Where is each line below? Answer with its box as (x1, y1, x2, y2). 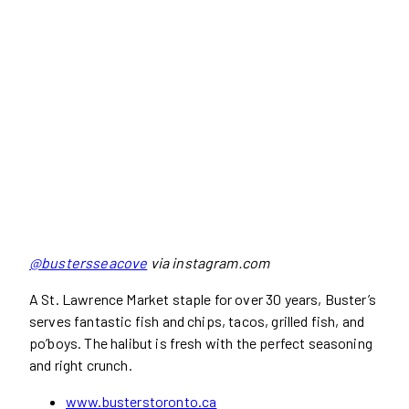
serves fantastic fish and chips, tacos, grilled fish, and (29, 312, 365, 330)
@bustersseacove (29, 254, 148, 272)
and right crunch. (29, 356, 135, 374)
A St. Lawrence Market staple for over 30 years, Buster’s (29, 290, 376, 309)
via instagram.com (147, 254, 270, 272)
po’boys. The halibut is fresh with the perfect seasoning (29, 334, 372, 352)
